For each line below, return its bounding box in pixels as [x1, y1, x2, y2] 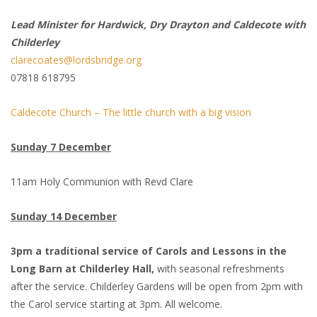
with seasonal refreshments [154, 262, 284, 276]
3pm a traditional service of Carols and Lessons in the [11, 244, 287, 258]
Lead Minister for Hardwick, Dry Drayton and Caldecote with [11, 18, 306, 32]
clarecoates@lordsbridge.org [11, 53, 142, 67]
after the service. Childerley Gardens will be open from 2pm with [11, 279, 303, 294]
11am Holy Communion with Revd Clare [11, 175, 193, 189]
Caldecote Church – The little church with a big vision [11, 105, 251, 120]
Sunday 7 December [11, 140, 111, 154]
